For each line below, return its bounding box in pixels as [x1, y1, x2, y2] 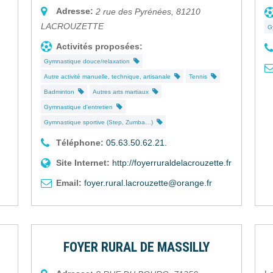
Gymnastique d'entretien [44, 104, 117, 111]
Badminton [44, 88, 79, 96]
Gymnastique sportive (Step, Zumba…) [44, 119, 157, 126]
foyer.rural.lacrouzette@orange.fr [84, 178, 213, 188]
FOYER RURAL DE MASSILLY [63, 239, 210, 255]
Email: [56, 178, 82, 188]
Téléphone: [56, 138, 104, 148]
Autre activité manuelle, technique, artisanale [44, 73, 175, 80]
